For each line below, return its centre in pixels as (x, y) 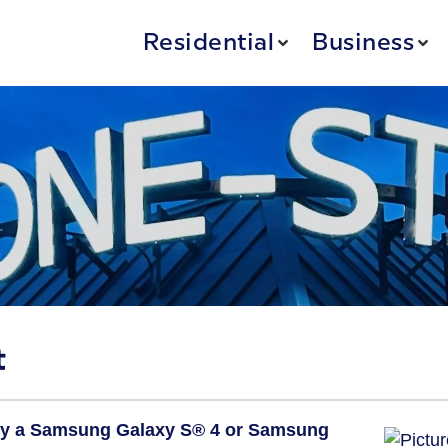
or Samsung (277, 430)
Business (363, 43)
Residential (208, 43)
